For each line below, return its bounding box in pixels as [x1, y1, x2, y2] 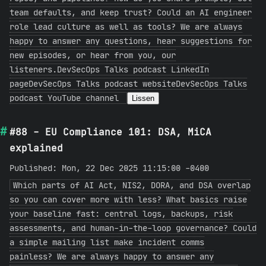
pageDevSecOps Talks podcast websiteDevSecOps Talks [9, 78, 247, 89]
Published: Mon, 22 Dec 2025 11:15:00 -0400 [9, 163, 209, 173]
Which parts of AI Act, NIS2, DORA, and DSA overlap [13, 180, 251, 191]
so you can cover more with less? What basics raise [9, 194, 247, 205]
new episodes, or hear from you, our [9, 50, 176, 61]
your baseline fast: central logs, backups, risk [9, 208, 233, 219]
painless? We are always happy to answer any [9, 251, 214, 262]
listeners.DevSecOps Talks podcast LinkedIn [9, 64, 209, 75]
